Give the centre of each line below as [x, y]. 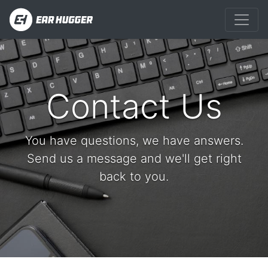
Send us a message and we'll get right [134, 159]
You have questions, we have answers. [134, 141]
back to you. [134, 176]
